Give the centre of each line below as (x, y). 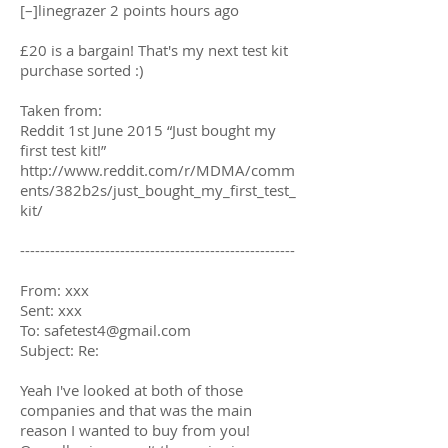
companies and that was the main (136, 409)
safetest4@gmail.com (117, 329)
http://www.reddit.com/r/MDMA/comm (157, 169)
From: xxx (54, 289)
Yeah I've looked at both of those (131, 389)
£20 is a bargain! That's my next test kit (154, 49)
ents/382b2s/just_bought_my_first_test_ (158, 189)
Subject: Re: (59, 349)
